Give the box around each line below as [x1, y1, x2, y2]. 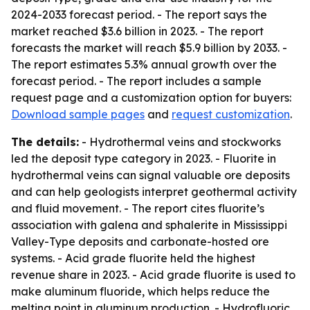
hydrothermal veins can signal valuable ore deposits [11, 168, 290, 182]
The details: [11, 135, 79, 149]
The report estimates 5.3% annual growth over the [11, 57, 277, 71]
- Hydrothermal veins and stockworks [79, 135, 281, 149]
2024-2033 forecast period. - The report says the [11, 8, 267, 21]
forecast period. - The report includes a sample [11, 74, 262, 88]
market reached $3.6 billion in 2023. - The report [11, 24, 264, 38]
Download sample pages [11, 107, 145, 121]
